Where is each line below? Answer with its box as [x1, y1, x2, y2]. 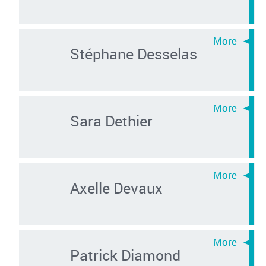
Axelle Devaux [69, 177, 163, 198]
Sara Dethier [69, 110, 153, 131]
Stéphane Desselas [69, 43, 197, 64]
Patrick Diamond [69, 244, 180, 265]
